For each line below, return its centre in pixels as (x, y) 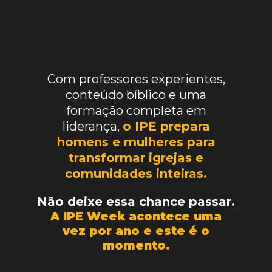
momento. (136, 246)
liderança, (92, 127)
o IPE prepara (166, 127)
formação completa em (136, 111)
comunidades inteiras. (136, 174)
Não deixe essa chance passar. (136, 202)
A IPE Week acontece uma (136, 217)
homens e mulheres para (136, 142)
